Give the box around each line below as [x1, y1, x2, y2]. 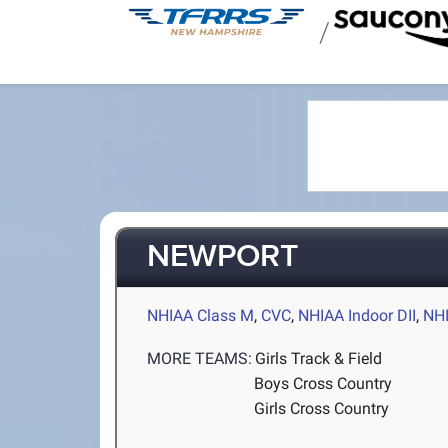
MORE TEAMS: [147, 349, 253, 369]
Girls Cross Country [254, 399, 390, 419]
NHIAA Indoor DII [298, 306, 417, 325]
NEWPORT [147, 237, 299, 278]
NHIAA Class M [147, 306, 255, 325]
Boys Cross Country [254, 374, 393, 394]
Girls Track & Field [255, 349, 383, 369]
